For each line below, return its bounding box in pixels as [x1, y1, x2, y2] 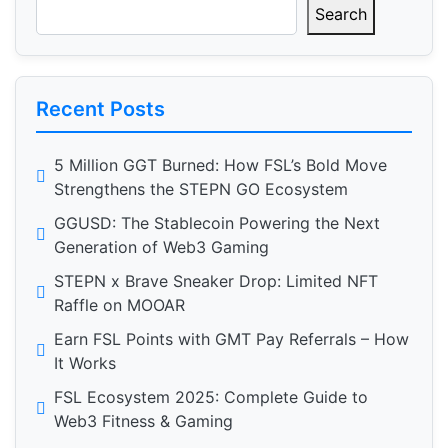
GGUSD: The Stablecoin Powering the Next [54, 213, 380, 233]
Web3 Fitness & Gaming [54, 411, 233, 431]
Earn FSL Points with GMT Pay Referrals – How [54, 329, 409, 349]
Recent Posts [36, 97, 165, 121]
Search [315, 4, 367, 24]
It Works [54, 353, 116, 373]
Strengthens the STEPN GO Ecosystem [54, 179, 348, 199]
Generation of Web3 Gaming [54, 237, 269, 257]
